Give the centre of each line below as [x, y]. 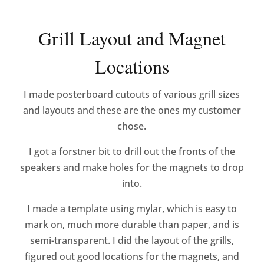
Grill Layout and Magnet [132, 38]
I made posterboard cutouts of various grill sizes [132, 95]
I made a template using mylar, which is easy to [132, 209]
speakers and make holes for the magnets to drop [132, 168]
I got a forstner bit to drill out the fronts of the [132, 152]
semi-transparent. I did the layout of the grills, [132, 241]
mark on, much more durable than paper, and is [132, 225]
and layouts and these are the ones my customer [132, 110]
